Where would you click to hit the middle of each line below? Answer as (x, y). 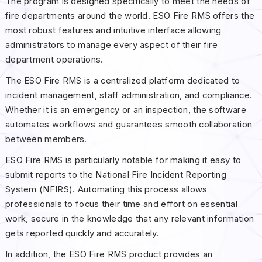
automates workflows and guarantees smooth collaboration (129, 124)
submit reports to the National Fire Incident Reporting (116, 175)
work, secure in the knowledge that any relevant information (130, 218)
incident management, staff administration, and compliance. (129, 95)
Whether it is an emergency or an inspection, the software (125, 110)
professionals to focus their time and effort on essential (121, 204)
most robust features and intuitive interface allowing (113, 30)
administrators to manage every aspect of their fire (111, 45)
